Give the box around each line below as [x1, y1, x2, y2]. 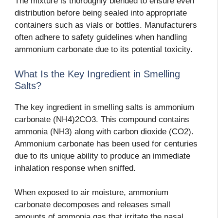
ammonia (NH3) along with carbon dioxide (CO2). [15, 127, 194, 136]
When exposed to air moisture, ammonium [15, 188, 168, 198]
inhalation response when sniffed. [15, 163, 136, 173]
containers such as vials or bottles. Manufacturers [15, 20, 197, 30]
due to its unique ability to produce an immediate [15, 151, 190, 161]
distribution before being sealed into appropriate [15, 8, 187, 18]
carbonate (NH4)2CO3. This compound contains [15, 114, 189, 124]
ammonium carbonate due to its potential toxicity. [15, 45, 193, 54]
